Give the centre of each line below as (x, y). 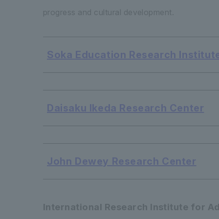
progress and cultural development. (109, 12)
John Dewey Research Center (122, 162)
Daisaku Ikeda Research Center (126, 108)
